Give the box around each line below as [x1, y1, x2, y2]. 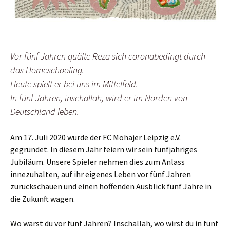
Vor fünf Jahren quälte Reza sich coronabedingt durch [10, 50, 205, 63]
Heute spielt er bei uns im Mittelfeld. [10, 78, 138, 90]
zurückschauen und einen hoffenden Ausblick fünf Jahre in [10, 181, 212, 192]
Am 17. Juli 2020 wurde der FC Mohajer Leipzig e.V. [10, 132, 181, 143]
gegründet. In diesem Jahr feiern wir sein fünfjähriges [10, 144, 197, 155]
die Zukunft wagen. [10, 194, 75, 204]
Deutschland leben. [10, 106, 79, 118]
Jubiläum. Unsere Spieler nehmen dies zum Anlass [10, 157, 185, 167]
